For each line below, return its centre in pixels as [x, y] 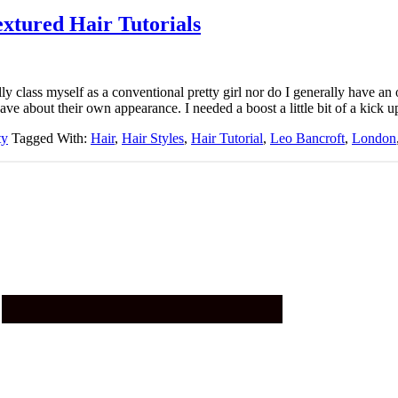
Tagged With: [51, 138]
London [374, 138]
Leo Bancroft [307, 138]
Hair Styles [153, 138]
